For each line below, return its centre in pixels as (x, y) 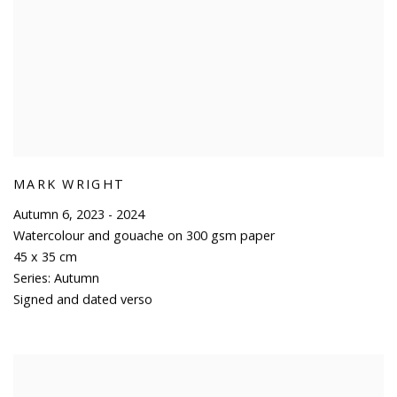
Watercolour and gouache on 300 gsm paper (144, 235)
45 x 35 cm (45, 256)
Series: (32, 277)
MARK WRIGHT (70, 183)
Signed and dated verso (83, 299)
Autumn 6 (41, 214)
